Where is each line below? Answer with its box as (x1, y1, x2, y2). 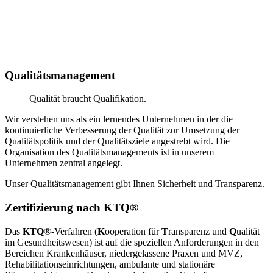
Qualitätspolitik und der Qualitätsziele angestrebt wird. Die (5, 136, 230, 147)
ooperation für (105, 225, 161, 236)
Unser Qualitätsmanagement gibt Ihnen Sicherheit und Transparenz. (5, 179, 264, 190)
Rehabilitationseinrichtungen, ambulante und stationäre (5, 258, 215, 269)
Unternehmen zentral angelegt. (5, 158, 122, 169)
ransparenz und (168, 225, 229, 236)
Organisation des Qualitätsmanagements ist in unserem (5, 147, 214, 158)
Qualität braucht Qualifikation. (29, 93, 146, 104)
